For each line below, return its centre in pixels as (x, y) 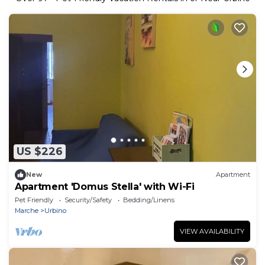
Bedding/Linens (149, 200)
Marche (27, 210)
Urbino (55, 210)
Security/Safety (88, 200)
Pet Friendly (34, 200)
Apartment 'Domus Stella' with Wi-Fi (105, 186)
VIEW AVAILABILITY (212, 231)
